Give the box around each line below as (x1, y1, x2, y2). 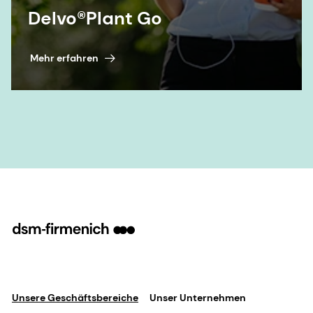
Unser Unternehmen (149, 291, 246, 305)
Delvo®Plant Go (28, 6, 162, 31)
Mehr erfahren (29, 51, 99, 64)
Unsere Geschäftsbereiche (12, 291, 138, 305)
